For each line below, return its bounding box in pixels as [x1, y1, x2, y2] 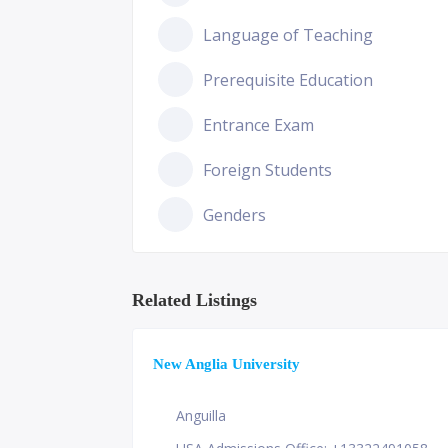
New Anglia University [153, 355, 300, 372]
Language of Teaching [203, 23, 373, 46]
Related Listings [132, 290, 257, 310]
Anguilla [176, 406, 226, 425]
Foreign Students [203, 158, 332, 181]
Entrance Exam [203, 113, 314, 136]
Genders [203, 203, 266, 226]
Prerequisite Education [203, 68, 373, 91]
